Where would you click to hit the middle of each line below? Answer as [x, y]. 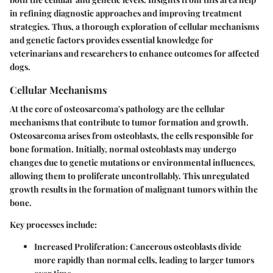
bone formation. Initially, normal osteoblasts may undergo [123, 149]
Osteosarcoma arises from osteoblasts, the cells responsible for [132, 135]
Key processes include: [53, 224]
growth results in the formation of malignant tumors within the [134, 189]
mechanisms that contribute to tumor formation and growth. [129, 122]
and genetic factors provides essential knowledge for [112, 40]
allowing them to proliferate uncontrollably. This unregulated [129, 175]
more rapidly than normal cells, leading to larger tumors [144, 260]
